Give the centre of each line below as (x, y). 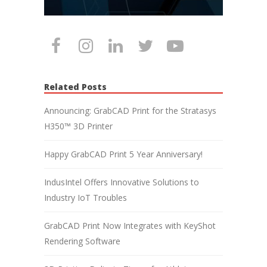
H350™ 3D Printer (78, 126)
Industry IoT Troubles (86, 197)
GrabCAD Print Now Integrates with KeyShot (130, 225)
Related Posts (75, 86)
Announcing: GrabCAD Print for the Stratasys (130, 110)
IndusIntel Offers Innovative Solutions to (122, 182)
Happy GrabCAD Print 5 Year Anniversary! (123, 154)
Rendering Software (82, 241)
